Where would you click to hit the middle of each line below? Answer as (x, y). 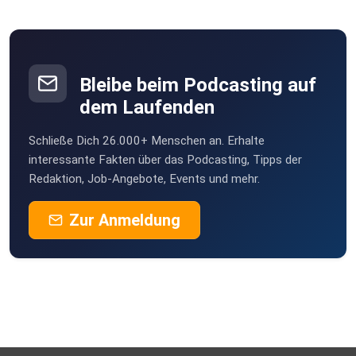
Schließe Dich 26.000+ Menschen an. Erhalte (147, 141)
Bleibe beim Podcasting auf (198, 85)
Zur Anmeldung (125, 221)
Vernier (78, 18)
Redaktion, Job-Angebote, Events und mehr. (144, 179)
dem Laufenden (147, 108)
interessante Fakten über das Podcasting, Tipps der (165, 160)
